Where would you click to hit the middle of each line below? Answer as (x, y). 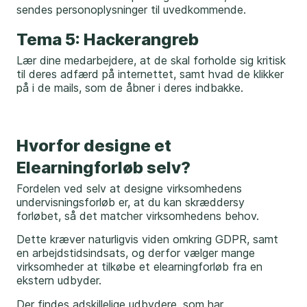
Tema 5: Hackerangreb (108, 40)
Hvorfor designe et (94, 145)
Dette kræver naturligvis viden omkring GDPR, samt (147, 240)
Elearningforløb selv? (103, 167)
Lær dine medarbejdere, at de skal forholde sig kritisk (151, 61)
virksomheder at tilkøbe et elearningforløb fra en (139, 267)
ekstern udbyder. (61, 281)
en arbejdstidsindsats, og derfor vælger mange (136, 253)
